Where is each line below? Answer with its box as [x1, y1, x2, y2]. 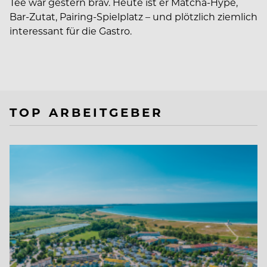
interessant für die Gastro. [10, 24, 132, 37]
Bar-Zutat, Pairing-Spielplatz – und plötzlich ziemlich [10, 10, 257, 23]
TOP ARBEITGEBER [10, 103, 163, 120]
